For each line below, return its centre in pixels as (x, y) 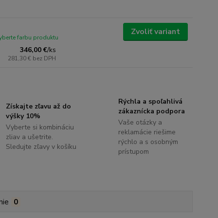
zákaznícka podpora (151, 111)
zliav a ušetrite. (30, 137)
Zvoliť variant (155, 32)
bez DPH (45, 59)
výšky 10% (23, 116)
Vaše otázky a (140, 123)
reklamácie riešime (147, 132)
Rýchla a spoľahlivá (150, 102)
